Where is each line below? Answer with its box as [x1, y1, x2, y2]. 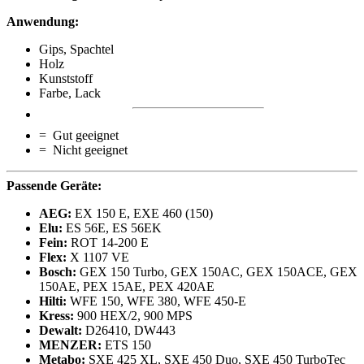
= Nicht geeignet [39, 143, 128, 158]
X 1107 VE [67, 250, 129, 265]
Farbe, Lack [39, 86, 101, 101]
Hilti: [39, 294, 67, 309]
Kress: [39, 309, 74, 323]
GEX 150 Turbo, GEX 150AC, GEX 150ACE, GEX [76, 265, 357, 279]
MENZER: [39, 338, 102, 353]
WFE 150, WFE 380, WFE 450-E [67, 294, 246, 309]
